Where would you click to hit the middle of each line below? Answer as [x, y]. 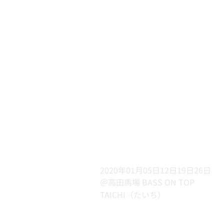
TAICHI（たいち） [132, 194]
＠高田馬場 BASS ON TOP [147, 182]
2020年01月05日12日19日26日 [155, 170]
